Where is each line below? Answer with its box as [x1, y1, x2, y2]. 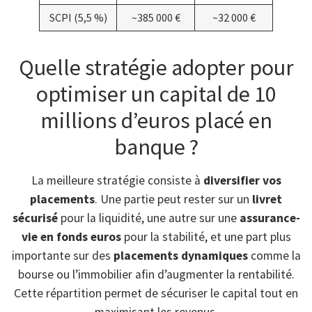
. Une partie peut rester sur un [95, 191, 252, 207]
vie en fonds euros [21, 228, 121, 244]
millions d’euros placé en [40, 106, 272, 134]
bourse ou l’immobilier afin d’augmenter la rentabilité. [17, 266, 295, 282]
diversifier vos [203, 172, 281, 188]
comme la [247, 247, 301, 263]
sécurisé [12, 210, 58, 226]
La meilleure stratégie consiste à [31, 172, 203, 188]
